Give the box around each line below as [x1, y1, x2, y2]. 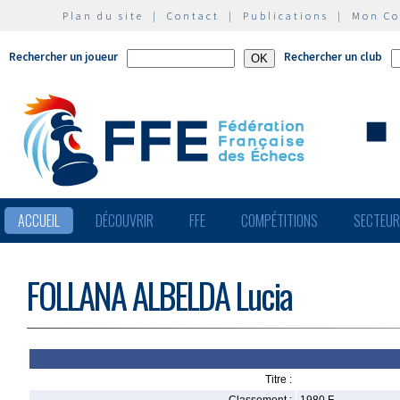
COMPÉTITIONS [241, 210, 318, 231]
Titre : [265, 373, 292, 386]
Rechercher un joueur [9, 49, 118, 64]
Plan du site [62, 9, 144, 22]
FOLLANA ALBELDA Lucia [27, 270, 292, 321]
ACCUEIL [18, 210, 60, 231]
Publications [243, 9, 329, 22]
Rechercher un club [284, 49, 382, 64]
